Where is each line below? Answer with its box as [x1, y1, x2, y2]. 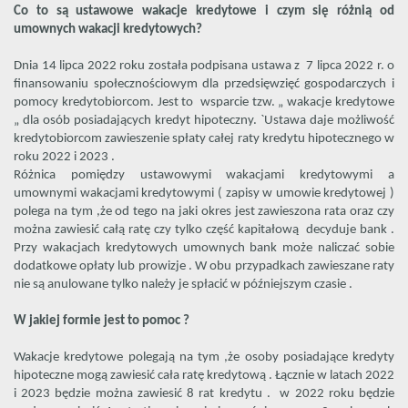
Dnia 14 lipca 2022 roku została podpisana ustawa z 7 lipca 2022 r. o [14, 58, 394, 73]
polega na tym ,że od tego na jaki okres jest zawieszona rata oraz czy [14, 204, 394, 219]
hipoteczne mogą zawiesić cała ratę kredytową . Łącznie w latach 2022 [14, 368, 394, 382]
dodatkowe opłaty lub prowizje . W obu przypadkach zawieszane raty [14, 259, 394, 273]
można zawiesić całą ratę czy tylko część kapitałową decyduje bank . [14, 222, 394, 237]
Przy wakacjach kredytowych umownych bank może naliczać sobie [14, 240, 394, 255]
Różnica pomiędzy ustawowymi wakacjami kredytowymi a [14, 168, 394, 182]
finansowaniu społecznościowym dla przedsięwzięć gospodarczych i [14, 76, 394, 91]
